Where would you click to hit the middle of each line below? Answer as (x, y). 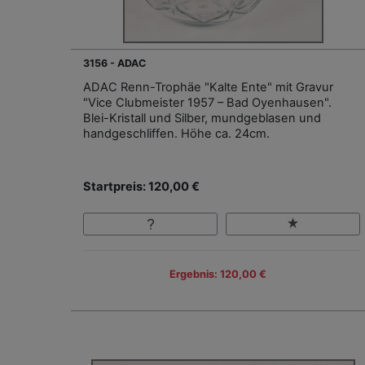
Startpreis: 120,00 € (141, 186)
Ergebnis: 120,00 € (218, 274)
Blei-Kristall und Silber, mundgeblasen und (202, 118)
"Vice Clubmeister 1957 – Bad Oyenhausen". (207, 102)
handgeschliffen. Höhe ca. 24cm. (176, 133)
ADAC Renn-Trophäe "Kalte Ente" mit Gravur (208, 87)
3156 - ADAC (114, 63)
